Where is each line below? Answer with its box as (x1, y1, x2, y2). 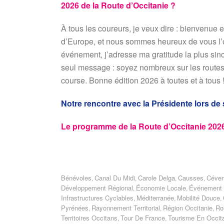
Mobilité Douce (177, 193, 220, 202)
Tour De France (120, 213, 165, 222)
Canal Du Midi (94, 173, 135, 182)
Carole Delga (138, 173, 175, 182)
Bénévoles (61, 173, 91, 182)
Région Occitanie (163, 203, 212, 212)
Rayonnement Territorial (91, 203, 160, 212)
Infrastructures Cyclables (61, 193, 133, 202)
